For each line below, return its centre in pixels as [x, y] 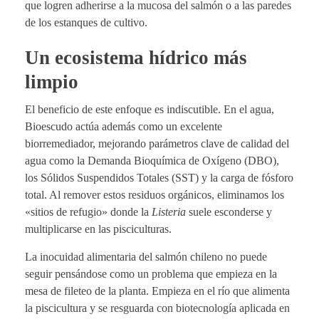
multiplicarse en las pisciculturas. [100, 229]
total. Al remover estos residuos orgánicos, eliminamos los [155, 194]
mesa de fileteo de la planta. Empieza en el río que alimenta [157, 291]
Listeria [169, 211]
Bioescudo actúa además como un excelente [124, 126]
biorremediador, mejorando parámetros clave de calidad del [157, 143]
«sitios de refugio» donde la [88, 211]
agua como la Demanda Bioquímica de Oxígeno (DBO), [152, 160]
